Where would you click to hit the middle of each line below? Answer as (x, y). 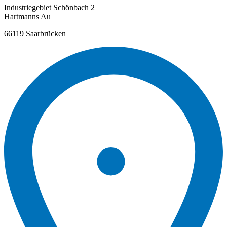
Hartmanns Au (27, 17)
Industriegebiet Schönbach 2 (49, 8)
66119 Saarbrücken (35, 34)
